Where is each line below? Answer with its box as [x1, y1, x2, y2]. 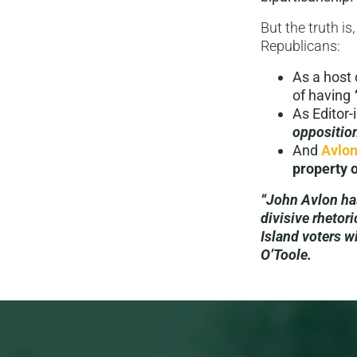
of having [292, 87, 354, 104]
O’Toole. [261, 246, 315, 264]
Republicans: [261, 37, 340, 55]
